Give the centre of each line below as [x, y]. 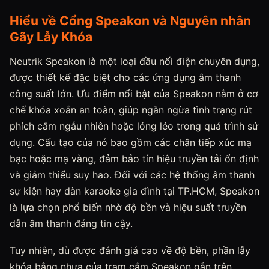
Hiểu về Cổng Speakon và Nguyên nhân [130, 21]
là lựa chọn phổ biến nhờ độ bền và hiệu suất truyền [128, 207]
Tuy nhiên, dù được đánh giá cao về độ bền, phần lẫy [130, 250]
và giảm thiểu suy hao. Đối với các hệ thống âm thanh [132, 175]
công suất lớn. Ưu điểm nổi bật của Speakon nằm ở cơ [134, 94]
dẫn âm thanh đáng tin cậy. [71, 223]
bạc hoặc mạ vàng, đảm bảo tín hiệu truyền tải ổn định [134, 159]
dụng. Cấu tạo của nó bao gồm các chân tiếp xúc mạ [131, 142]
